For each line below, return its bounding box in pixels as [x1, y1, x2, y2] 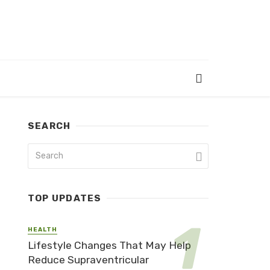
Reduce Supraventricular [28, 253, 149, 266]
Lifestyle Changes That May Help [28, 239, 191, 251]
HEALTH [28, 226, 57, 234]
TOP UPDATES [28, 193, 102, 204]
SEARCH [28, 121, 71, 132]
